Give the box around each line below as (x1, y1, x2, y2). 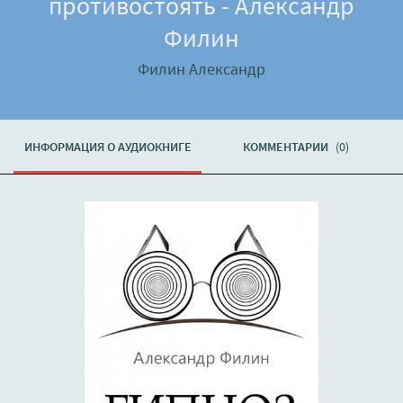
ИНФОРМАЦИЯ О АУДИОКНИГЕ (23, 139, 192, 155)
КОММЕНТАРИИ (242, 139, 331, 155)
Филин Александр (138, 58, 265, 79)
